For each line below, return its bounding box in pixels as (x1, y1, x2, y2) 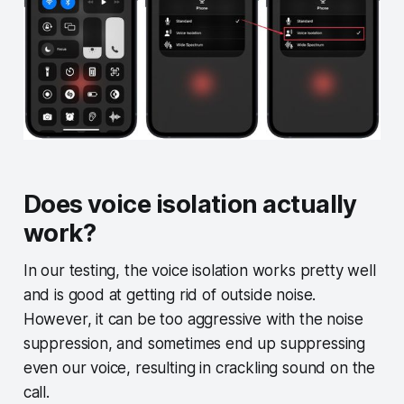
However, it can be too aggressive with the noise (23, 310, 363, 329)
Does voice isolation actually (23, 189, 357, 220)
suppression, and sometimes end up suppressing (23, 335, 366, 353)
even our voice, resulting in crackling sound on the (23, 359, 376, 378)
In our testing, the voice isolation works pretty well (23, 262, 376, 280)
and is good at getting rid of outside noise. (23, 286, 317, 305)
